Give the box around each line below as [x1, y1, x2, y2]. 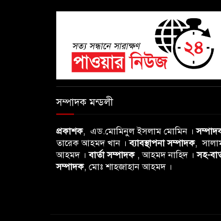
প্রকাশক [56, 125, 83, 137]
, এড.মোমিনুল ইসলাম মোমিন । [83, 125, 196, 137]
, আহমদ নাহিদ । [135, 149, 197, 160]
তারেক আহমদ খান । [56, 137, 129, 148]
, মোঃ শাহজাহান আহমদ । [84, 161, 172, 172]
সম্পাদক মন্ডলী [56, 96, 113, 109]
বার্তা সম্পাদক [89, 149, 135, 160]
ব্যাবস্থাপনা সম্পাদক [129, 137, 195, 148]
